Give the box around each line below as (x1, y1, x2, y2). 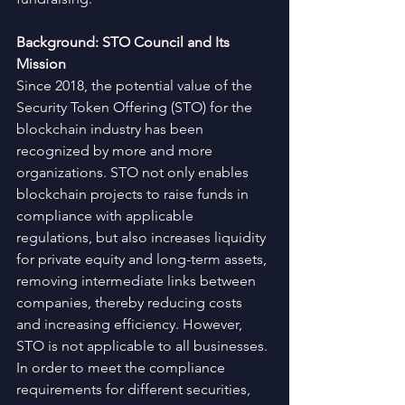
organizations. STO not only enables (16, 164, 252, 181)
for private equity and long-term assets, (16, 250, 270, 268)
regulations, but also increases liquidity (16, 229, 269, 246)
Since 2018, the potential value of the (16, 77, 256, 94)
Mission (16, 55, 66, 72)
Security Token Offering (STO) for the (16, 99, 256, 116)
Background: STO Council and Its (16, 33, 233, 51)
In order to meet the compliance (16, 359, 229, 376)
